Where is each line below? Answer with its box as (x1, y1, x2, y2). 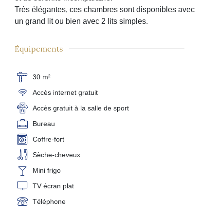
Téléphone (33, 197, 66, 205)
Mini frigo (33, 166, 61, 174)
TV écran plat (33, 182, 74, 190)
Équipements (15, 42, 63, 54)
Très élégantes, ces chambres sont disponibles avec (15, 5, 195, 14)
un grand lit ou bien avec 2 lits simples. (15, 17, 148, 25)
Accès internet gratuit (33, 88, 98, 96)
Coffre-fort (33, 135, 64, 143)
